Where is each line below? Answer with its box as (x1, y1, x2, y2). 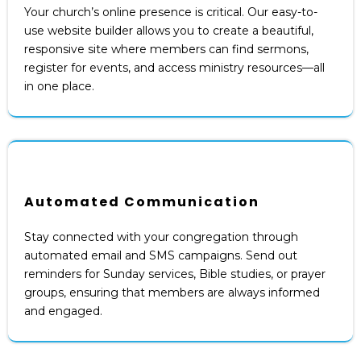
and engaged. (24, 303, 102, 318)
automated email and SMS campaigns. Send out (24, 247, 297, 263)
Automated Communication (24, 192, 259, 211)
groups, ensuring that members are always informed (24, 284, 320, 300)
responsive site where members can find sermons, (24, 41, 309, 56)
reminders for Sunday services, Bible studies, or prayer (24, 266, 326, 281)
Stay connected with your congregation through (24, 229, 298, 244)
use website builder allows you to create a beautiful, (24, 23, 313, 38)
